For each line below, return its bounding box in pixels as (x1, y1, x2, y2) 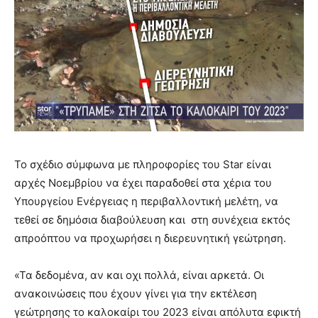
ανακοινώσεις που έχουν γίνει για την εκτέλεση (14, 287, 257, 301)
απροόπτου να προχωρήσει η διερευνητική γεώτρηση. (14, 231, 286, 246)
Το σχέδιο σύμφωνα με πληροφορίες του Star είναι (14, 158, 271, 172)
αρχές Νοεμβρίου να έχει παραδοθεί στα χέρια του (14, 176, 272, 190)
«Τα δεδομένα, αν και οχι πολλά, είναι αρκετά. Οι (14, 268, 264, 283)
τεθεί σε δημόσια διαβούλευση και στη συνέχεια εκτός (14, 213, 290, 227)
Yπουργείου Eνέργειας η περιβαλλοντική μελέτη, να (14, 194, 278, 209)
